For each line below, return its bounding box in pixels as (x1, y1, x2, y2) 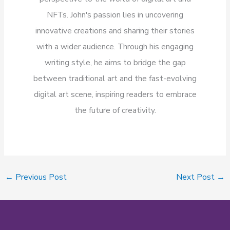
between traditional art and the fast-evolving (33, 72, 197, 84)
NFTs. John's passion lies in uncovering (47, 9, 183, 20)
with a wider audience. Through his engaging (36, 41, 194, 52)
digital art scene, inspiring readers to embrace (33, 88, 197, 100)
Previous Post (13, 171, 67, 183)
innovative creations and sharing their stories (35, 25, 195, 36)
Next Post (176, 171, 217, 183)
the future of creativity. (74, 104, 156, 116)
